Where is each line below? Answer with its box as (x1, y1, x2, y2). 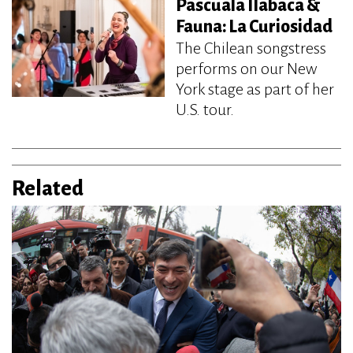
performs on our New (176, 59, 317, 77)
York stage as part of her (176, 80, 334, 98)
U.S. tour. (176, 100, 234, 118)
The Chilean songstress (176, 39, 326, 57)
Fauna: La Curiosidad (176, 17, 333, 36)
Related (12, 177, 84, 200)
